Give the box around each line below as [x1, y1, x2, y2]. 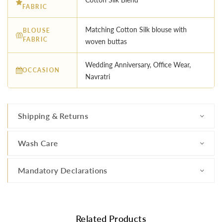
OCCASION [22, 66, 60, 74]
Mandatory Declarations [18, 166, 108, 175]
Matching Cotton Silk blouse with [85, 25, 187, 34]
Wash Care [18, 138, 58, 148]
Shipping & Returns [18, 111, 89, 121]
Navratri [85, 72, 110, 81]
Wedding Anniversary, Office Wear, [85, 60, 191, 69]
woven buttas [85, 37, 127, 46]
